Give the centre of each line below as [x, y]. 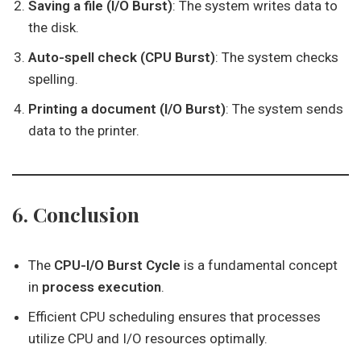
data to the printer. [84, 131]
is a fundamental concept [259, 265]
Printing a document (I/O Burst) [127, 109]
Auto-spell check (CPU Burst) [122, 57]
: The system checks [277, 57]
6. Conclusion [76, 214]
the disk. [54, 27]
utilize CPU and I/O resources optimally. [148, 338]
